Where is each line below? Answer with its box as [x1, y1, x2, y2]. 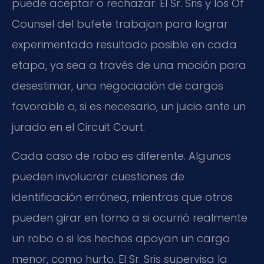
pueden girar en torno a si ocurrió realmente [12, 210, 247, 226]
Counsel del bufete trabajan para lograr [12, 16, 228, 31]
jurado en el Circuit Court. [12, 119, 145, 134]
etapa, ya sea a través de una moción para [12, 57, 246, 72]
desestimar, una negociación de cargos [12, 78, 223, 93]
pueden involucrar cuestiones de [12, 169, 184, 184]
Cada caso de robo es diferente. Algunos [12, 148, 231, 164]
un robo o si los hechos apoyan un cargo [12, 231, 230, 246]
